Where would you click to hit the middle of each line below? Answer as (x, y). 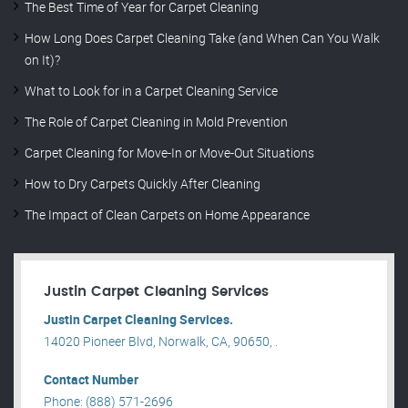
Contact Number (91, 380)
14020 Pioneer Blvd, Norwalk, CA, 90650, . (161, 342)
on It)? (42, 60)
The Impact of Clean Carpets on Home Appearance (167, 215)
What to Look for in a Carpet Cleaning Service (151, 91)
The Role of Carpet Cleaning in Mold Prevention (156, 122)
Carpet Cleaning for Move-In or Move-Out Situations (169, 153)
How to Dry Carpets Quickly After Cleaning (143, 184)
